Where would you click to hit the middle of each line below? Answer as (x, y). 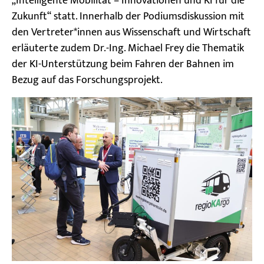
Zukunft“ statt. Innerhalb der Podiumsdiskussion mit (128, 17)
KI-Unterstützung (69, 65)
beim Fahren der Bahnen (164, 65)
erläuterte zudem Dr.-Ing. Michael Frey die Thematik (128, 49)
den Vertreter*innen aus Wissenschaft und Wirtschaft (131, 33)
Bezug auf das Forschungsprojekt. (87, 80)
